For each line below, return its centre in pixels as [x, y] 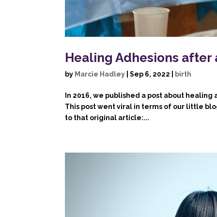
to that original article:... [107, 117]
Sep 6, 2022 [150, 74]
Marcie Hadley [100, 74]
